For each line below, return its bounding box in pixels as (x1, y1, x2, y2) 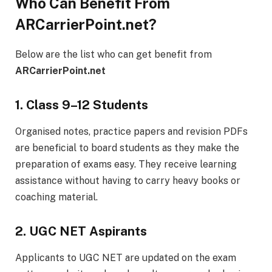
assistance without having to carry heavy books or (15, 175, 240, 187)
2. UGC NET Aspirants (15, 224, 147, 239)
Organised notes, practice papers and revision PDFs (15, 126, 248, 138)
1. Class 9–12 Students (15, 98, 148, 112)
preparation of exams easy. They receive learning (15, 158, 237, 171)
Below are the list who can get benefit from (15, 49, 212, 61)
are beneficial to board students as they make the (15, 142, 239, 154)
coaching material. (15, 191, 98, 203)
